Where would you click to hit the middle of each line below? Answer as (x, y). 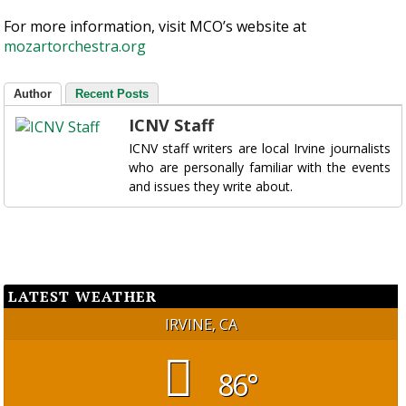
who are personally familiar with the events (260, 167)
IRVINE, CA (201, 324)
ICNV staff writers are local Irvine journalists (260, 148)
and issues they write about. (211, 186)
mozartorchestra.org (75, 46)
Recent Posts (112, 93)
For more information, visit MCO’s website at (155, 26)
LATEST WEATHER (83, 296)
